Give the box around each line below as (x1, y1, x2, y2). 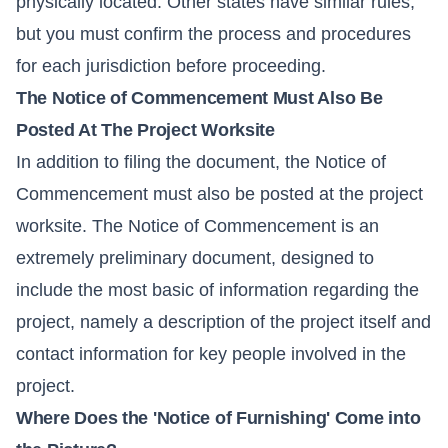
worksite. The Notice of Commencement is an (16, 216, 379, 237)
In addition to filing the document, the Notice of (16, 152, 386, 173)
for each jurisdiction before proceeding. (16, 56, 326, 77)
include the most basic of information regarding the (16, 280, 419, 301)
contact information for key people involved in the (16, 344, 406, 365)
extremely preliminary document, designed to (16, 248, 374, 269)
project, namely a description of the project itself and (16, 312, 431, 333)
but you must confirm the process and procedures (16, 24, 411, 45)
